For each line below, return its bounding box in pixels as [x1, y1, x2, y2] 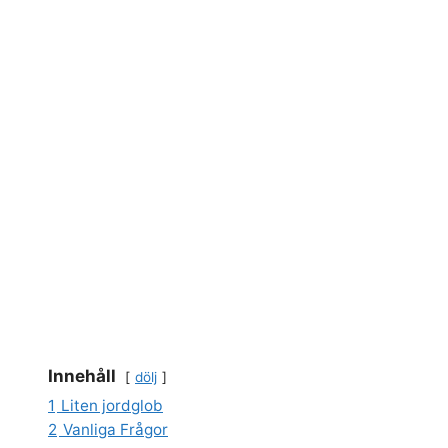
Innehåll [48, 365, 116, 386]
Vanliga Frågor [63, 419, 168, 439]
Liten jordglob [61, 395, 163, 415]
